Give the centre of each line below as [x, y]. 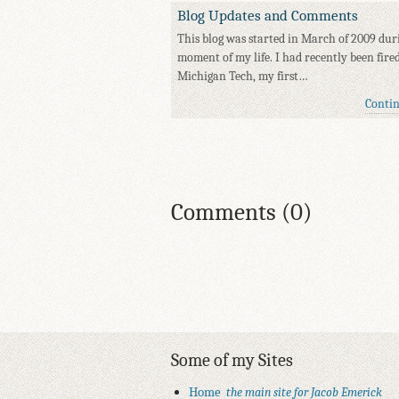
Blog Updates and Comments [268, 16]
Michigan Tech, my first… [243, 77]
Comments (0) [241, 213]
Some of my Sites [232, 361]
